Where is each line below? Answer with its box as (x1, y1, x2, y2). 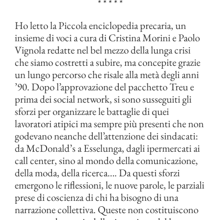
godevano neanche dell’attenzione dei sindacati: (15, 129, 198, 142)
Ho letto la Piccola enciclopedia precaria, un (15, 19, 186, 32)
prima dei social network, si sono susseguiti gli (15, 92, 192, 106)
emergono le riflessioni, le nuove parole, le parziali (15, 178, 204, 192)
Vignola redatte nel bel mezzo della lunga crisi (15, 43, 191, 56)
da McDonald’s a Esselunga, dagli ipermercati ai (15, 141, 200, 155)
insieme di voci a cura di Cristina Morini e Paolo (15, 31, 200, 44)
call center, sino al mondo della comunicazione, (15, 154, 198, 167)
